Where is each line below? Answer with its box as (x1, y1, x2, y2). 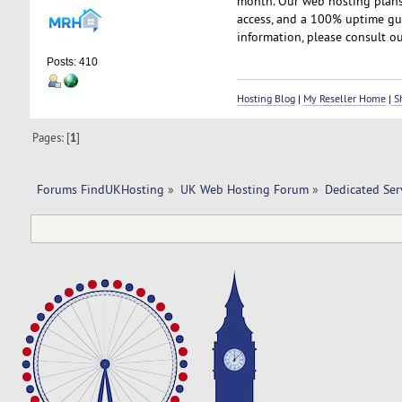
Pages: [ (32, 129, 71, 144)
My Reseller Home (302, 92, 386, 106)
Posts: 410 (46, 55, 98, 68)
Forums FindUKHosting (36, 180, 164, 197)
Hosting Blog (236, 92, 295, 106)
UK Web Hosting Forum (179, 180, 309, 197)
